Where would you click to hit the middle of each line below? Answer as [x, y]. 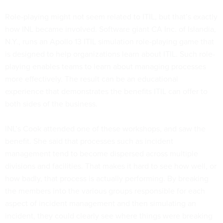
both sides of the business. [51, 104]
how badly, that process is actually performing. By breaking [107, 178]
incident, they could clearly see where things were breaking [109, 216]
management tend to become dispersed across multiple [102, 153]
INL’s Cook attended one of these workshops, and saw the [105, 128]
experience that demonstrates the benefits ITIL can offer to [106, 91]
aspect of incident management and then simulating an [101, 203]
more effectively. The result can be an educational [92, 79]
